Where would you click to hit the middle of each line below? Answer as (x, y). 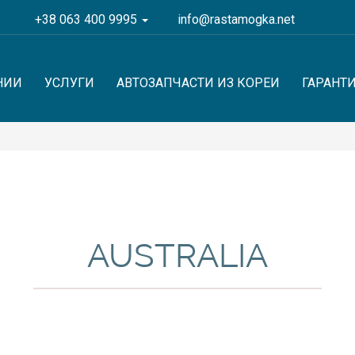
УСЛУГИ (69, 83)
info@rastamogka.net (236, 19)
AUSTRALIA (177, 256)
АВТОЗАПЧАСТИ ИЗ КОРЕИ (198, 83)
